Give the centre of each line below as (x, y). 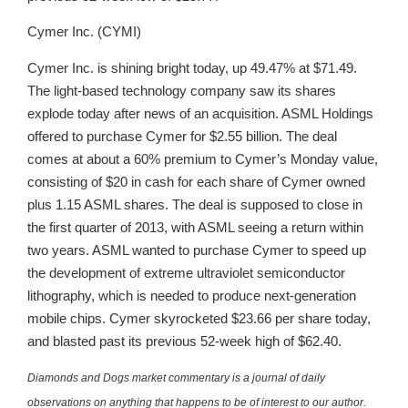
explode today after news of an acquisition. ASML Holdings (200, 113)
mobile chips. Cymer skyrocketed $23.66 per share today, (199, 318)
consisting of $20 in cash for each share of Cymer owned (196, 181)
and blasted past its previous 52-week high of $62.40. (184, 341)
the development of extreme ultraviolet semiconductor (186, 272)
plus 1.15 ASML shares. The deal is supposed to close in (195, 204)
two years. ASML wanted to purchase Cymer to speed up (197, 250)
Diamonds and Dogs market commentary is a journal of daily (176, 378)
